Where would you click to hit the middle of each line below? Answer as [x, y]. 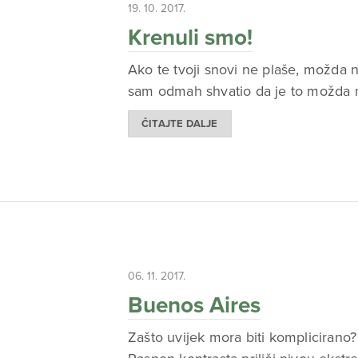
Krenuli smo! [190, 37]
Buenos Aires [194, 306]
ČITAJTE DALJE [180, 123]
